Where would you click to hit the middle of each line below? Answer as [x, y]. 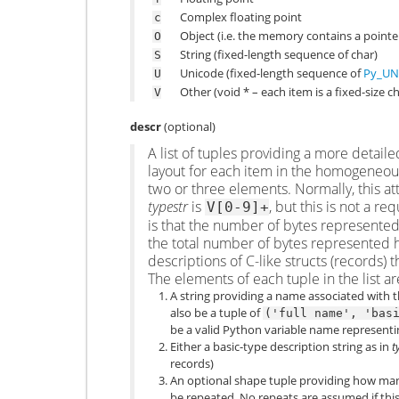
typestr [168, 206]
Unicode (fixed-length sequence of [272, 73]
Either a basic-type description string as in [281, 346]
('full [286, 313]
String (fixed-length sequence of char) [279, 55]
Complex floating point [241, 17]
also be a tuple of [216, 312]
